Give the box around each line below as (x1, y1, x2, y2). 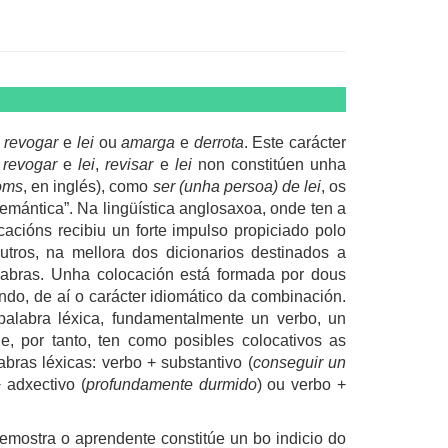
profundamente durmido (85, 375, 257, 393)
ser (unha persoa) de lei (152, 177, 321, 195)
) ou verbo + (256, 375, 347, 393)
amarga (121, 133, 176, 151)
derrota (193, 133, 244, 151)
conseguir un (252, 353, 347, 371)
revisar (105, 155, 154, 173)
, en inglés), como (23, 177, 153, 195)
